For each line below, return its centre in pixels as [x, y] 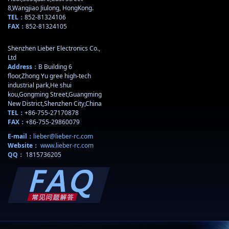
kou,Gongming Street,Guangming [55, 94]
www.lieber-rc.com [67, 145]
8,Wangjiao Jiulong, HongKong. [51, 8]
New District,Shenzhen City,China [55, 104]
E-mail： [20, 136]
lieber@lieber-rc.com [63, 136]
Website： [23, 145]
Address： [23, 67]
